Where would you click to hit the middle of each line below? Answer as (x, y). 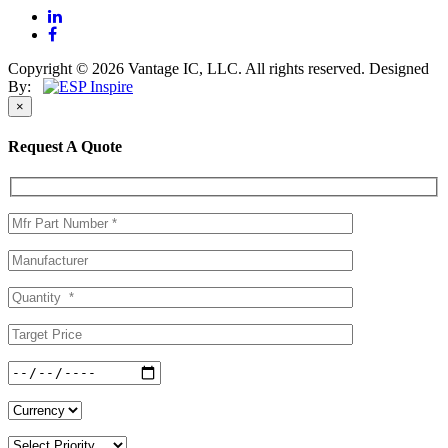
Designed (399, 68)
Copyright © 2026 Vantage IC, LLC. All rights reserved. (186, 68)
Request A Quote (65, 147)
